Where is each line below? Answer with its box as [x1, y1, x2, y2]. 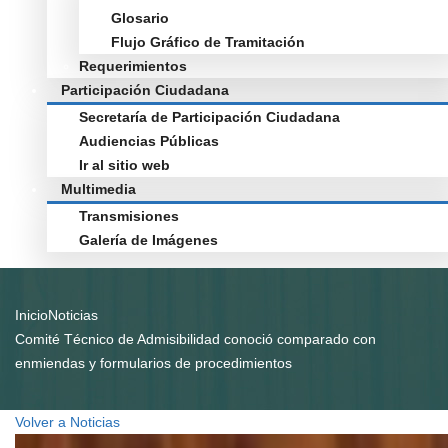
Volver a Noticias [15, 414, 120, 430]
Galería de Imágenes [79, 232, 218, 248]
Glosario [111, 10, 169, 26]
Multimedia [61, 181, 136, 197]
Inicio [15, 307, 48, 323]
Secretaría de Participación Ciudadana [79, 109, 340, 125]
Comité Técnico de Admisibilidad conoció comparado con [15, 331, 376, 347]
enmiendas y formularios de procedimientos [15, 355, 292, 371]
